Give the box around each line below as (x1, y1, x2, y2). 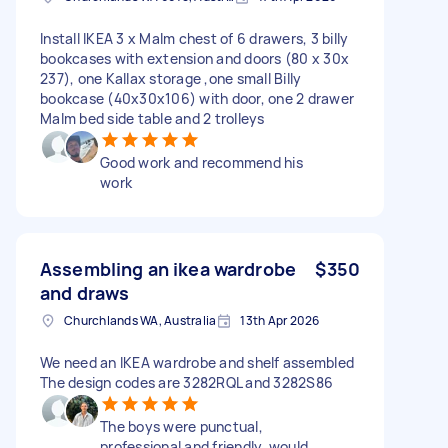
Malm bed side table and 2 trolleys (40, 108, 265, 128)
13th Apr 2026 (240, 311, 320, 329)
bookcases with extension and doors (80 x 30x (40, 48, 349, 68)
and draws (40, 280, 130, 305)
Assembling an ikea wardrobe (40, 256, 297, 281)
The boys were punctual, (100, 416, 263, 436)
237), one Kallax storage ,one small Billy (40, 68, 302, 88)
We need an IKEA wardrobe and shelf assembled (40, 352, 354, 372)
